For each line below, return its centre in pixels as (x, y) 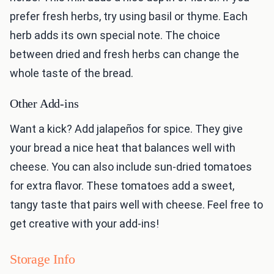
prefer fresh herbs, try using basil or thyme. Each (129, 17)
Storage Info (43, 259)
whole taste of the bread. (72, 73)
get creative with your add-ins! (84, 224)
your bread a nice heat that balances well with (123, 148)
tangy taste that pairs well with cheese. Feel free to (136, 205)
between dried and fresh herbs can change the (124, 54)
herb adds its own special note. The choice (115, 35)
